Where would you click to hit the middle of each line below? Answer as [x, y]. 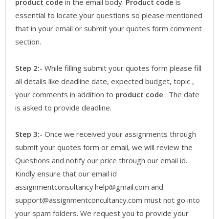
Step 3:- [29, 134]
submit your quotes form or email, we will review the [104, 147]
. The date [182, 94]
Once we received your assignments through [119, 134]
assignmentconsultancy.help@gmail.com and [89, 186]
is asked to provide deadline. [63, 107]
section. [28, 41]
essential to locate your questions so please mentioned [109, 15]
